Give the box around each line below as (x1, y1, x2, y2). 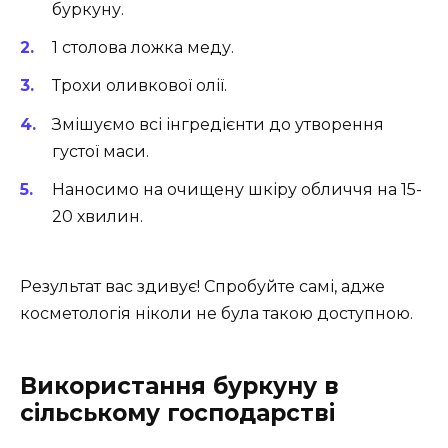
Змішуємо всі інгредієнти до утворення (52, 114, 384, 134)
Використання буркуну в (20, 372, 339, 401)
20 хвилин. (52, 206, 143, 226)
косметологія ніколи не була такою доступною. (20, 304, 413, 324)
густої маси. (52, 141, 149, 161)
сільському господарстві (20, 399, 335, 428)
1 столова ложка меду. (52, 38, 234, 58)
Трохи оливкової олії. (52, 76, 227, 96)
